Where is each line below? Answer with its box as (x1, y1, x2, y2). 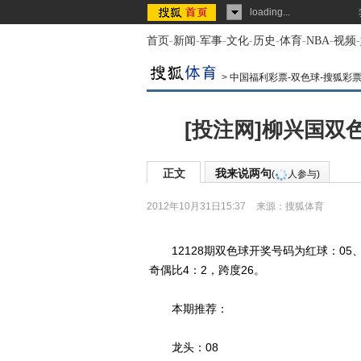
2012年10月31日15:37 (147, 201, 246, 212)
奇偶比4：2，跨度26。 (149, 263, 265, 276)
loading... (250, 6, 290, 18)
